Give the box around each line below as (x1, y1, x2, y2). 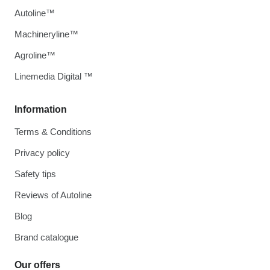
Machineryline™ (14, 29, 78, 40)
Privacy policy (14, 148, 70, 159)
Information (14, 104, 67, 115)
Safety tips (14, 169, 56, 180)
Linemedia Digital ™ (14, 71, 93, 82)
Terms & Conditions (14, 127, 92, 137)
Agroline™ (14, 50, 55, 61)
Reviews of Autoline (14, 190, 92, 201)
